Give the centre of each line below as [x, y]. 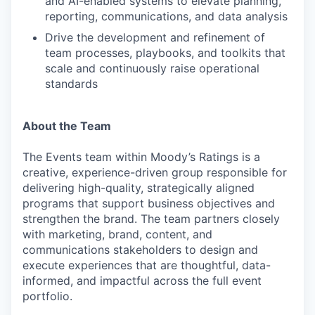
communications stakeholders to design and [140, 250]
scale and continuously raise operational [152, 68]
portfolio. [47, 296]
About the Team [67, 126]
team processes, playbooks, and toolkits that [165, 53]
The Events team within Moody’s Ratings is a [141, 157]
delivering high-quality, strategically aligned [139, 188]
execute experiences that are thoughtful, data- [147, 265]
